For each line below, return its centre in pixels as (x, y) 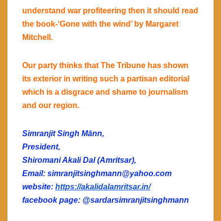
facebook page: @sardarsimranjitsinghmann (106, 200)
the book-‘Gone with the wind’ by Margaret (100, 24)
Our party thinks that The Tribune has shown (105, 66)
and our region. (51, 106)
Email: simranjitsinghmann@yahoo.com (97, 174)
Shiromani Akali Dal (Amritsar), (79, 160)
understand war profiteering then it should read (110, 11)
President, (41, 147)
